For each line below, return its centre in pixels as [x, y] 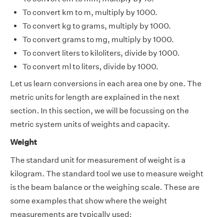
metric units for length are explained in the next [95, 97]
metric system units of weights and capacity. [90, 124]
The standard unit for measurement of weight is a [98, 160]
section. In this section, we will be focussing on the [100, 110]
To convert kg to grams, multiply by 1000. [97, 26]
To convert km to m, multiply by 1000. [90, 12]
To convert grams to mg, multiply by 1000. [98, 39]
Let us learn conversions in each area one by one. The [106, 83]
